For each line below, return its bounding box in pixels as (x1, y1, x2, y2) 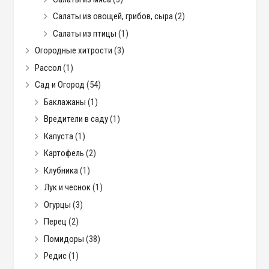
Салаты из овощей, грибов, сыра (52, 11, 173, 22)
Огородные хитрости (34, 45, 112, 56)
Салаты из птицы (52, 28, 116, 39)
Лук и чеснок (43, 182, 91, 193)
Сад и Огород (34, 79, 85, 91)
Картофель (43, 148, 84, 159)
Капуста (43, 130, 73, 142)
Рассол (34, 62, 61, 73)
